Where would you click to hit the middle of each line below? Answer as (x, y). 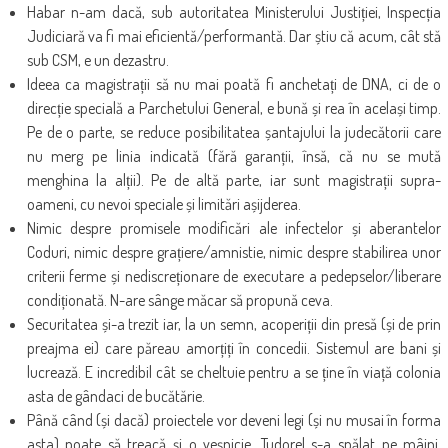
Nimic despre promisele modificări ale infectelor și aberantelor (234, 227)
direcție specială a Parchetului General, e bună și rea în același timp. (234, 107)
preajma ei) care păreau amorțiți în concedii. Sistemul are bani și (234, 347)
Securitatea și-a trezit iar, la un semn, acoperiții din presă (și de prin (234, 323)
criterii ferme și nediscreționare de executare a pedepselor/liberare (234, 275)
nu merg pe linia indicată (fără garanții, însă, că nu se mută (234, 155)
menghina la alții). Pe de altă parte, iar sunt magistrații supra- (234, 179)
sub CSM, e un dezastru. (97, 59)
